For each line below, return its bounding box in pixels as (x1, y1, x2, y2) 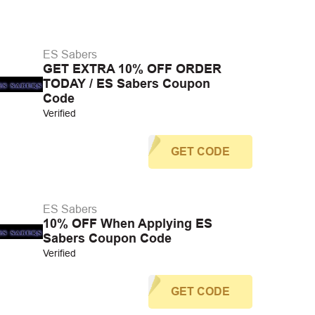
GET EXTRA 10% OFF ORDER (42, 62, 221, 76)
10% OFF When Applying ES (42, 217, 212, 231)
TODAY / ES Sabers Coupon (42, 77, 210, 91)
